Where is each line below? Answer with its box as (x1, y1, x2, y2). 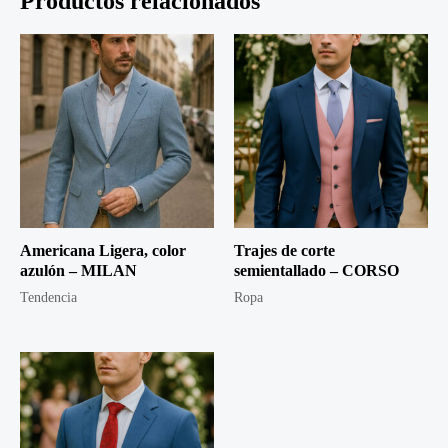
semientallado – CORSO (234, 261, 399, 279)
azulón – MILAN (20, 261, 137, 279)
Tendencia (20, 289, 77, 305)
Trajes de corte (234, 241, 335, 259)
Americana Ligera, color (20, 241, 186, 259)
